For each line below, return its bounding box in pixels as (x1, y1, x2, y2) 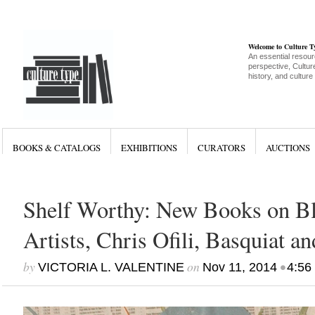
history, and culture (247, 72, 313, 80)
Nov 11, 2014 (202, 260, 277, 274)
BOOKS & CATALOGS (12, 141, 101, 154)
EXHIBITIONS (120, 141, 177, 154)
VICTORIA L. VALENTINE (37, 260, 184, 274)
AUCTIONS (265, 141, 310, 154)
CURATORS (197, 141, 245, 154)
